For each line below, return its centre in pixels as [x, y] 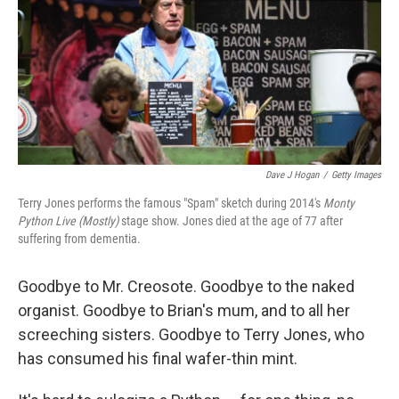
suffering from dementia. [79, 239]
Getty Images [356, 175]
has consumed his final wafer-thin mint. [158, 359]
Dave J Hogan [292, 175]
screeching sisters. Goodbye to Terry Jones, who [191, 335]
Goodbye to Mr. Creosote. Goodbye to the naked [186, 287]
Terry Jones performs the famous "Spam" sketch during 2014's [171, 204]
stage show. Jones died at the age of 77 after [231, 221]
